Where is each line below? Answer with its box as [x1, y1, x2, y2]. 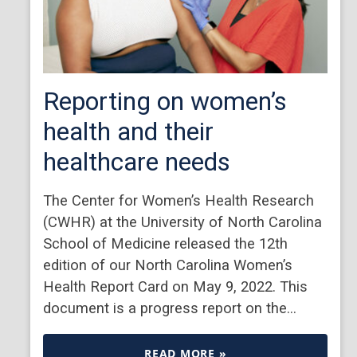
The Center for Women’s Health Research [43, 191, 314, 209]
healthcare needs [43, 146, 230, 177]
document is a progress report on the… [43, 299, 296, 316]
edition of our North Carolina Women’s [43, 256, 292, 273]
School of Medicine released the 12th [43, 234, 288, 252]
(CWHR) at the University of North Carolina [43, 213, 322, 230]
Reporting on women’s [43, 85, 287, 116]
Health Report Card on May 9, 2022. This [43, 277, 308, 295]
